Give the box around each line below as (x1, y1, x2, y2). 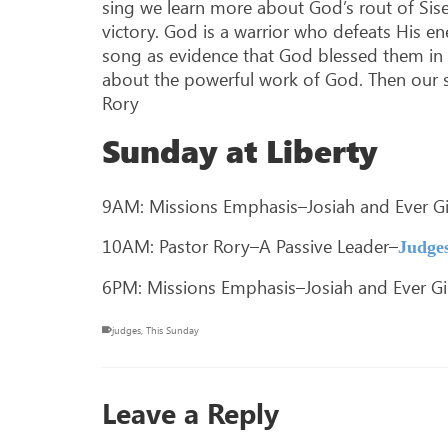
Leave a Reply (102, 393, 279, 431)
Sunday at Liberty (102, 128, 377, 172)
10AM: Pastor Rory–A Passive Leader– (102, 233, 398, 258)
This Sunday (146, 322, 199, 337)
